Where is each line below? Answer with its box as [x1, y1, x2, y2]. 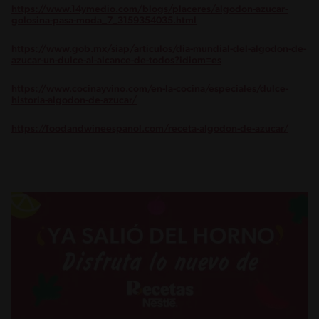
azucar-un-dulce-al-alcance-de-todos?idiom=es [11, 55, 221, 66]
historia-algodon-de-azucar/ [11, 95, 137, 106]
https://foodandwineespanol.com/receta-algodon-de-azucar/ [11, 123, 288, 135]
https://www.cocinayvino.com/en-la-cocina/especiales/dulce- [11, 83, 288, 95]
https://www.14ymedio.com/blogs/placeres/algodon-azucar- [11, 4, 288, 15]
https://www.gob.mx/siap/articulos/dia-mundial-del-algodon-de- [11, 43, 306, 55]
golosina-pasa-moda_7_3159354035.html [11, 15, 197, 26]
